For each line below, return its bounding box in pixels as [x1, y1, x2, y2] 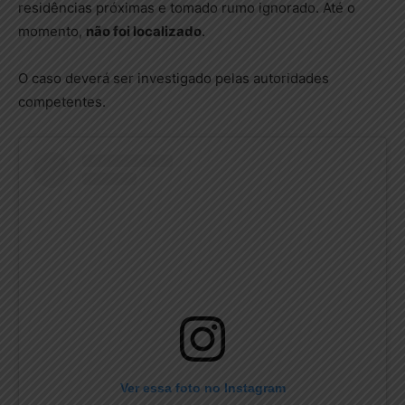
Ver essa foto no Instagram [119, 381, 286, 396]
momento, [18, 23, 86, 41]
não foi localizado [86, 23, 202, 41]
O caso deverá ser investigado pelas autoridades [18, 70, 329, 88]
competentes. [18, 93, 106, 111]
